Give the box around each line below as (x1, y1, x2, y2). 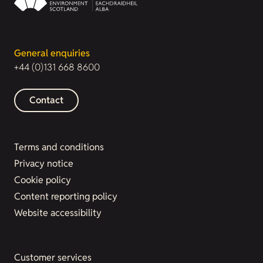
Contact (29, 94, 63, 106)
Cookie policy (14, 174, 71, 186)
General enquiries (14, 47, 90, 59)
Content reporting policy (14, 190, 117, 203)
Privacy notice (14, 157, 73, 170)
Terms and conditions (14, 141, 104, 153)
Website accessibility (14, 207, 102, 219)
